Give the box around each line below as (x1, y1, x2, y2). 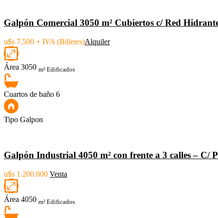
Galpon (20, 115, 43, 124)
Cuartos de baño (4, 90, 54, 99)
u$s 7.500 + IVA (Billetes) (4, 37, 85, 46)
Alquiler (85, 37, 110, 46)
